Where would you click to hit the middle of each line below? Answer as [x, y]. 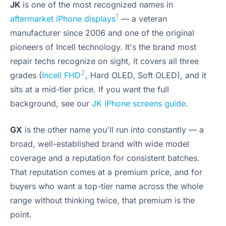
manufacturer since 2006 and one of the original [102, 33]
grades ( [26, 75]
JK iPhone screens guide [139, 103]
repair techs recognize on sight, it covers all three [104, 61]
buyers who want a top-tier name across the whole [107, 186]
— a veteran [143, 19]
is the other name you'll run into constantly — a [113, 130]
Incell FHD [61, 75]
